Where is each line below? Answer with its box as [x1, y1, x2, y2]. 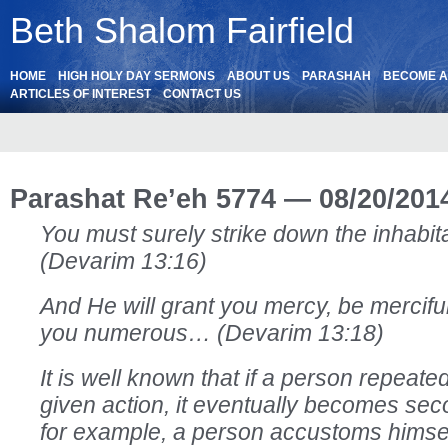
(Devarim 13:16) [40, 248, 207, 274]
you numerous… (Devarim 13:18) [40, 320, 384, 346]
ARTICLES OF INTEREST [10, 87, 151, 101]
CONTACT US [163, 87, 241, 101]
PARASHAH [302, 69, 371, 83]
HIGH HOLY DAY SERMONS [58, 69, 215, 83]
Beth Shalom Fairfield [10, 10, 354, 51]
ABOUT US [227, 69, 290, 83]
